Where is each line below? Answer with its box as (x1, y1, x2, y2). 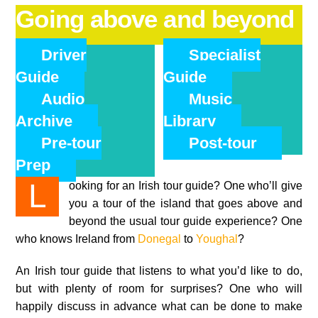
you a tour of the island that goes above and (69, 197, 302, 209)
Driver (40, 45, 87, 64)
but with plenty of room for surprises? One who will (16, 283, 302, 295)
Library (163, 111, 216, 130)
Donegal (138, 232, 182, 245)
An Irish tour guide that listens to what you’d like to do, (16, 265, 302, 278)
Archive (16, 111, 73, 130)
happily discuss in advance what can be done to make (16, 300, 302, 313)
